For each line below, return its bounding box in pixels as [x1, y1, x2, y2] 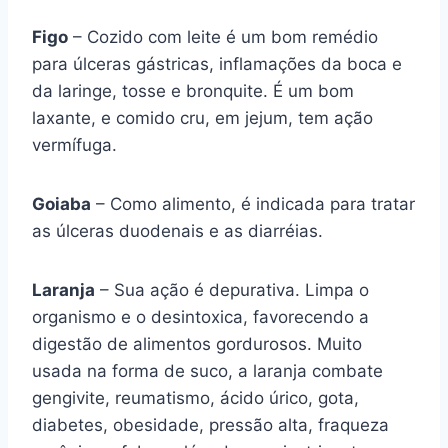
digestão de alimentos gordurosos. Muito [32, 334, 362, 354]
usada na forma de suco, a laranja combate [32, 361, 383, 381]
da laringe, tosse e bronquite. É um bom [32, 81, 354, 101]
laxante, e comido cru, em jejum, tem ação [32, 108, 373, 128]
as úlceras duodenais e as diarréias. [32, 221, 323, 241]
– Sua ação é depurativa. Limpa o [95, 280, 369, 300]
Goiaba [32, 194, 91, 214]
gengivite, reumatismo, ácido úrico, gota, [32, 388, 359, 408]
